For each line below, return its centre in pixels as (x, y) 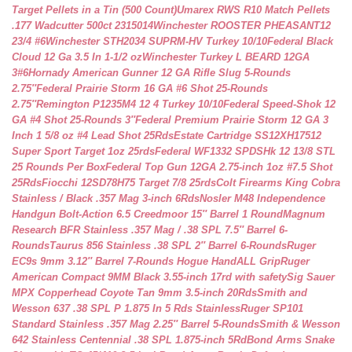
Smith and (282, 293)
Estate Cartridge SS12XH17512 (247, 136)
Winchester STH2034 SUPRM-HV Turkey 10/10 (156, 41)
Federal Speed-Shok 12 (279, 104)
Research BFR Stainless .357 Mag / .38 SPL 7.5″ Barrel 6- (150, 230)
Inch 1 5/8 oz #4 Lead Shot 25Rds (93, 136)
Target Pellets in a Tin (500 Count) (94, 10)
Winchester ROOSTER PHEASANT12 (242, 26)
